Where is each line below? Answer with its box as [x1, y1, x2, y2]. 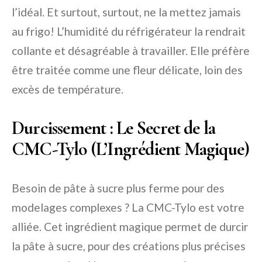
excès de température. [12, 82, 123, 96]
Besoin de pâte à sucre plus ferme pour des [12, 181, 225, 195]
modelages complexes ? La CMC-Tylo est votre [12, 200, 244, 214]
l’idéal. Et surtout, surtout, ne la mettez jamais [12, 5, 241, 19]
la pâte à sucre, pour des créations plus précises [12, 239, 246, 253]
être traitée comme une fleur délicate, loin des [12, 63, 243, 77]
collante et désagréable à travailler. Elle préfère [12, 43, 250, 57]
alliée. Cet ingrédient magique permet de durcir [12, 219, 248, 233]
